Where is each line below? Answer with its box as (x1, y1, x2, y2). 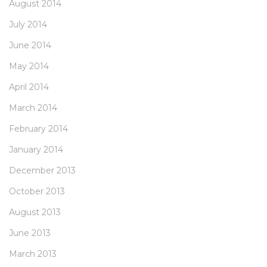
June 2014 (9, 40, 51, 51)
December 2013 (9, 165, 76, 176)
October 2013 (9, 186, 65, 197)
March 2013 (9, 249, 57, 260)
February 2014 (9, 123, 68, 135)
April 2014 (9, 82, 49, 93)
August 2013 (9, 207, 61, 218)
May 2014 (9, 61, 49, 72)
